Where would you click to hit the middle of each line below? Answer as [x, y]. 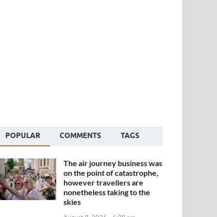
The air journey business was [113, 163]
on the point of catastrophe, [111, 173]
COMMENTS [81, 136]
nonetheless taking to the [107, 192]
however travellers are [104, 183]
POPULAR [23, 136]
